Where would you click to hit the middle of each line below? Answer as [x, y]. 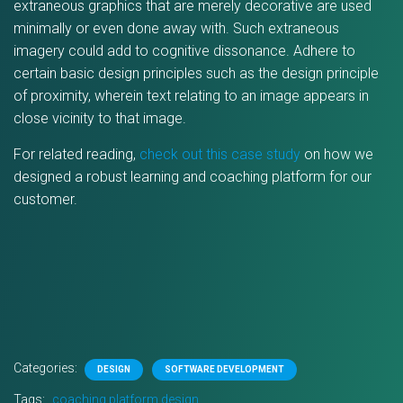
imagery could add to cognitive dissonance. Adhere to [184, 51]
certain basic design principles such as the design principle [196, 74]
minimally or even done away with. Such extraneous [176, 29]
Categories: [47, 368]
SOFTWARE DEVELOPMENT [224, 370]
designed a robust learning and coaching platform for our [193, 177]
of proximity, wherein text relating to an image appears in [191, 96]
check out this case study [220, 155]
